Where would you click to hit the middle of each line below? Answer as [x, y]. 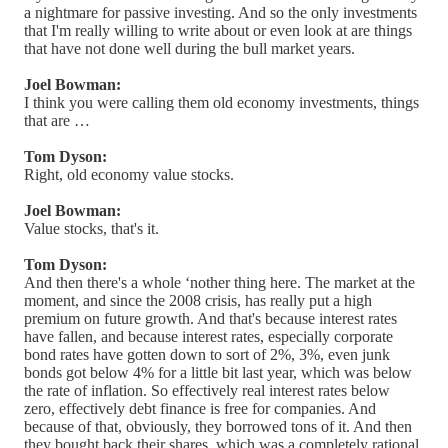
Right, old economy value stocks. [129, 174]
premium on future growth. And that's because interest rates [210, 318]
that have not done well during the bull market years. [189, 48]
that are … [57, 120]
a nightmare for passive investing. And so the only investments [220, 12]
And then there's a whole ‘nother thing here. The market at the [219, 282]
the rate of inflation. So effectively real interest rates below [207, 390]
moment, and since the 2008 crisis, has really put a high [198, 300]
